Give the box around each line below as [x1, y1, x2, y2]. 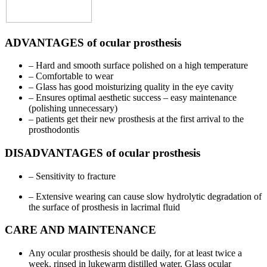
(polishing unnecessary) [29, 103, 117, 114]
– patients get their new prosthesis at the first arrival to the [29, 114, 244, 125]
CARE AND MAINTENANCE [5, 223, 156, 237]
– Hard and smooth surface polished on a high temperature [29, 60, 248, 71]
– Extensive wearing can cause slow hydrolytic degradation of [29, 191, 262, 201]
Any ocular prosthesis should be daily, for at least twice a [29, 248, 242, 259]
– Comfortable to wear [29, 71, 113, 82]
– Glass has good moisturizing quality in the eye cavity [29, 82, 234, 92]
